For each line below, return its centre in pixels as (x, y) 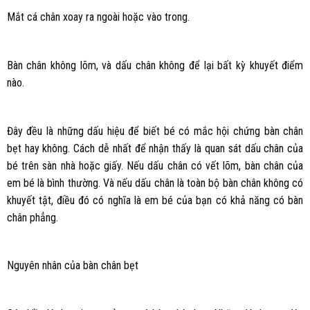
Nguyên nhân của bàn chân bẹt (72, 266)
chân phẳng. (32, 217)
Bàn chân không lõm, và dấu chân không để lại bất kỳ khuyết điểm (155, 65)
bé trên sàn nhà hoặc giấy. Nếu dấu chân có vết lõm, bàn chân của (155, 165)
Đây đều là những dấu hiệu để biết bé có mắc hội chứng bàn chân (155, 131)
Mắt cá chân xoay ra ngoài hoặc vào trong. (98, 17)
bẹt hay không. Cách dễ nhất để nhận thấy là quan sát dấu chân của (155, 148)
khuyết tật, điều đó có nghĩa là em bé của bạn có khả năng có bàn (155, 200)
